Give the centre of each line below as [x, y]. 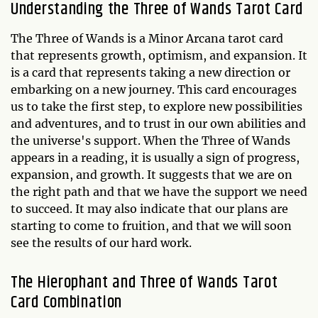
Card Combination [67, 303]
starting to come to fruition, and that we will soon [151, 226]
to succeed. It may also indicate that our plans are [149, 209]
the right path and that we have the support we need [159, 192]
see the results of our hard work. [101, 243]
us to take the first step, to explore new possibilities [157, 107]
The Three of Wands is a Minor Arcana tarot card [147, 39]
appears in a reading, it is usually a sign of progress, [155, 158]
